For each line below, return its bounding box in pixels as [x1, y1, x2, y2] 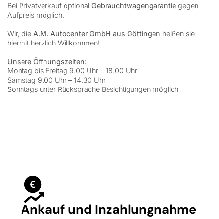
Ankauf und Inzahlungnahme [21, 201, 196, 218]
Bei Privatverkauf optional [7, 1, 91, 10]
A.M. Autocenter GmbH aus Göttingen [33, 29, 160, 38]
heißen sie [160, 29, 195, 38]
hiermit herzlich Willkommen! [7, 39, 100, 47]
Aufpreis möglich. [7, 11, 64, 20]
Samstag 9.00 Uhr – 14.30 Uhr [7, 76, 106, 85]
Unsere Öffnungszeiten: [7, 57, 87, 66]
